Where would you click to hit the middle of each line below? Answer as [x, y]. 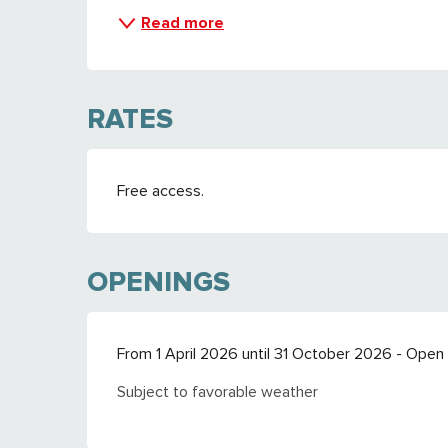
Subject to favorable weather [218, 392]
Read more [183, 23]
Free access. [161, 191]
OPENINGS [159, 282]
